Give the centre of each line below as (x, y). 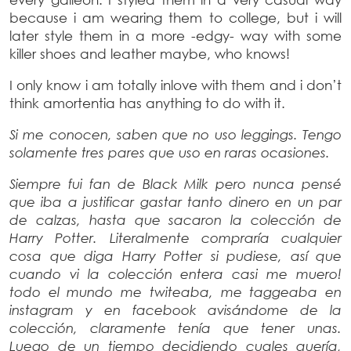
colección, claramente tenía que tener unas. (175, 327)
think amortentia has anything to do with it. (149, 103)
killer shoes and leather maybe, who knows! (150, 53)
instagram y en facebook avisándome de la (175, 309)
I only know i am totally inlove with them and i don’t (175, 85)
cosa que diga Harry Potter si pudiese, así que (175, 255)
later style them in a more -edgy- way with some (175, 35)
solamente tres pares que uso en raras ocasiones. (172, 152)
